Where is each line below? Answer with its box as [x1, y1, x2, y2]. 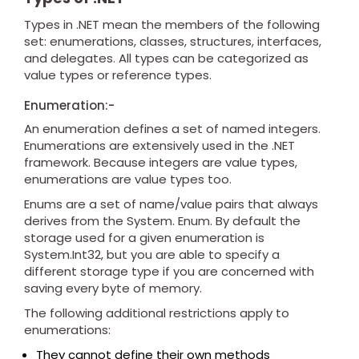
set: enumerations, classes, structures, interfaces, [24, 33, 321, 50]
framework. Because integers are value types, [24, 154, 297, 171]
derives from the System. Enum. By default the [24, 212, 301, 230]
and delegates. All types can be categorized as [24, 50, 309, 67]
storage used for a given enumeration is [24, 229, 264, 247]
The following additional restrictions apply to [24, 305, 289, 322]
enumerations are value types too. [24, 171, 232, 188]
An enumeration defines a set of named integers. [24, 120, 321, 138]
